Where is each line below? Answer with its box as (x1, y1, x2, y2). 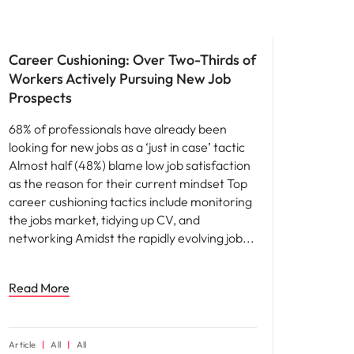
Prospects (9, 88, 72, 107)
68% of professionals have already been (9, 121, 227, 137)
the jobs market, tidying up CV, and (9, 212, 200, 228)
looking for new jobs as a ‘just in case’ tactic (9, 139, 245, 155)
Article (9, 339, 36, 350)
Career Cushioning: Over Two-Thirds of (9, 51, 256, 69)
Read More (9, 280, 70, 296)
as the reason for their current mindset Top (9, 175, 247, 191)
